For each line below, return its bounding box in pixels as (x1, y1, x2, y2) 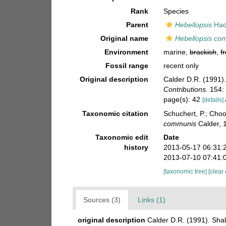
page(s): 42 (163, 95, 203, 103)
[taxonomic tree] (163, 167, 209, 175)
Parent (126, 21, 149, 29)
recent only (163, 62, 199, 70)
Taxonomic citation (82, 109, 149, 118)
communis (163, 119, 197, 128)
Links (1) (138, 195, 165, 204)
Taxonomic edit (95, 133, 149, 141)
